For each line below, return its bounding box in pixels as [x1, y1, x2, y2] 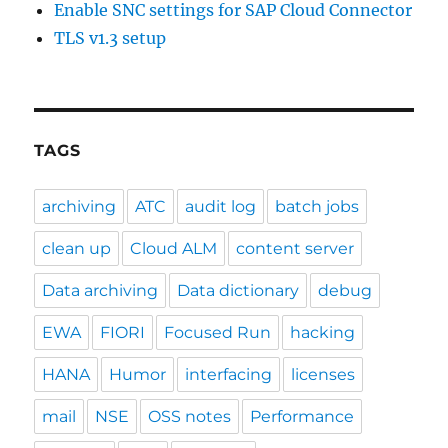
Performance [250, 406, 355, 426]
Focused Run [164, 322, 272, 342]
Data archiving [42, 280, 159, 300]
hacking [290, 322, 356, 342]
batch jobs [275, 196, 360, 216]
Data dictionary [177, 280, 300, 300]
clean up [42, 238, 112, 258]
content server [236, 238, 355, 258]
